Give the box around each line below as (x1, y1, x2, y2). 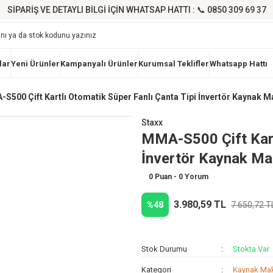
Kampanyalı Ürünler (60, 59, 138, 68)
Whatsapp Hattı (209, 59, 268, 68)
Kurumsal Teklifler (138, 59, 209, 68)
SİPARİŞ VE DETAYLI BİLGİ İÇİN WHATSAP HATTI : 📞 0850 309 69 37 (7, 5, 266, 15)
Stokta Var (233, 244, 270, 253)
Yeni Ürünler (10, 59, 60, 68)
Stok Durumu (141, 244, 187, 253)
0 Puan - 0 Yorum (149, 172, 208, 181)
